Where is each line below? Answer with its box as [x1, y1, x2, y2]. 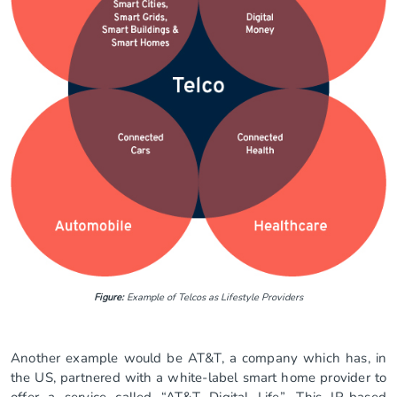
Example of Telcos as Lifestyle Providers [124, 290, 303, 304]
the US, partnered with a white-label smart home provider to [11, 368, 386, 386]
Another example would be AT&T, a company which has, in [11, 348, 386, 367]
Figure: [94, 290, 124, 304]
